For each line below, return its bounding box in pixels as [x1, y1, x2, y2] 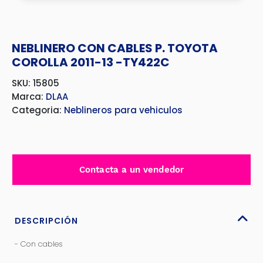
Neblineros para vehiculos [64, 104, 183, 116]
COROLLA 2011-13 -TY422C [12, 54, 170, 70]
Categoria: [12, 104, 64, 116]
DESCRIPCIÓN [15, 215, 78, 227]
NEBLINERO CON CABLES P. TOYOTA [12, 40, 218, 56]
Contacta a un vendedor [79, 164, 184, 175]
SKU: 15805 [12, 77, 59, 89]
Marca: [12, 90, 46, 103]
